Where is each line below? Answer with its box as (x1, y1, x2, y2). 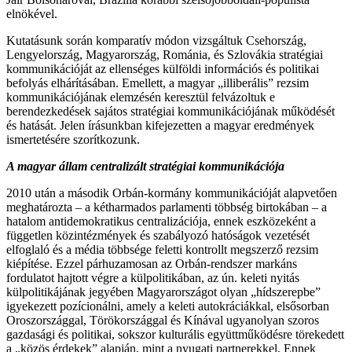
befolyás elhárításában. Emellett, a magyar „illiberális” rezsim (6, 75, 309, 90)
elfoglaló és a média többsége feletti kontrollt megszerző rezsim (6, 242, 318, 256)
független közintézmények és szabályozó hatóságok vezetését (6, 228, 310, 242)
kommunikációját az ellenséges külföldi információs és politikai (6, 61, 319, 75)
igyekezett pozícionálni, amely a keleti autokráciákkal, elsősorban (6, 299, 329, 313)
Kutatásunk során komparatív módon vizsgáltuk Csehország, (6, 33, 306, 47)
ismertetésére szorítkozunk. (6, 132, 140, 146)
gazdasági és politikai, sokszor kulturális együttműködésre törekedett (6, 327, 344, 341)
